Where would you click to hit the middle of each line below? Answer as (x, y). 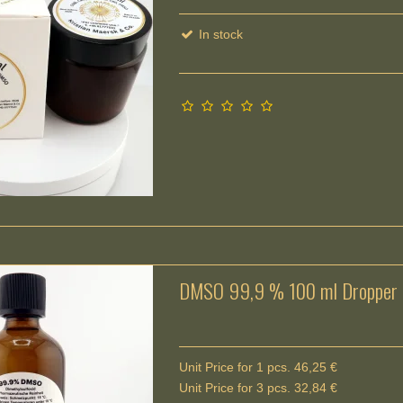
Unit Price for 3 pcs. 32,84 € (259, 387)
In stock (219, 34)
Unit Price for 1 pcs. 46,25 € (259, 367)
